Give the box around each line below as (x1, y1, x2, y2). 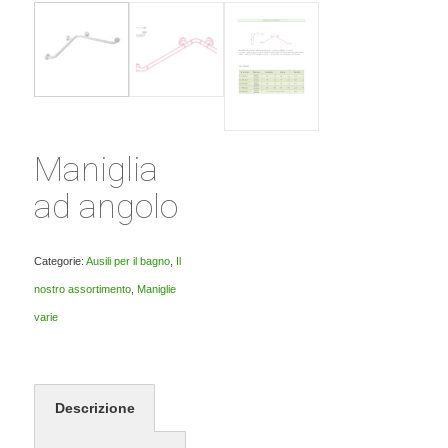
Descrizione (54, 399, 135, 416)
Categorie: (33, 254, 86, 267)
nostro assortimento (33, 282, 131, 295)
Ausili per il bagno (85, 254, 170, 267)
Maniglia (33, 148, 158, 189)
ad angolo (33, 185, 178, 226)
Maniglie (136, 282, 176, 295)
